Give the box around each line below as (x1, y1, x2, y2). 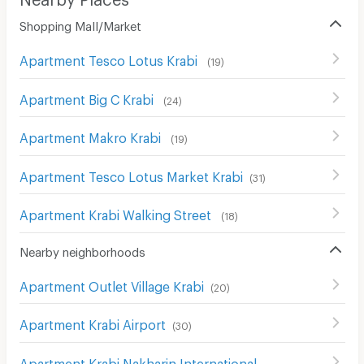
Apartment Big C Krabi (19, 91, 157, 102)
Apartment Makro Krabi (19, 130, 164, 141)
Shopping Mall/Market (19, 19, 141, 28)
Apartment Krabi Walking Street (19, 207, 214, 219)
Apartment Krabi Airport (19, 317, 166, 328)
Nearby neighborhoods (19, 244, 145, 254)
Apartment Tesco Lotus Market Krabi (19, 168, 243, 180)
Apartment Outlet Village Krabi (19, 278, 204, 289)
